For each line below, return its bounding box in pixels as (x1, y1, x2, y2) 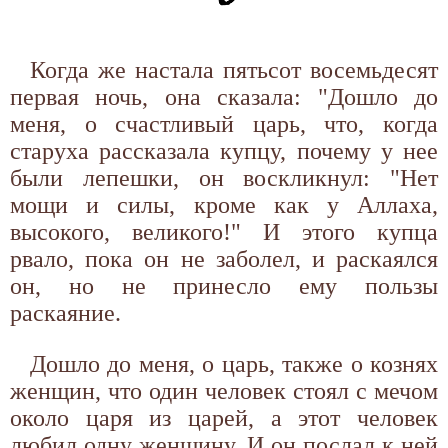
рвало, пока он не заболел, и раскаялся (10, 245, 438, 272)
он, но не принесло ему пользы (10, 272, 438, 299)
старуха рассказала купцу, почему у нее (10, 137, 438, 164)
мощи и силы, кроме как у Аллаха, (10, 191, 438, 218)
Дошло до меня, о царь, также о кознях (30, 350, 438, 377)
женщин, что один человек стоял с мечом (10, 377, 438, 404)
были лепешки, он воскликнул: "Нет (10, 164, 438, 191)
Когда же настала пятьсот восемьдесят (30, 56, 438, 83)
